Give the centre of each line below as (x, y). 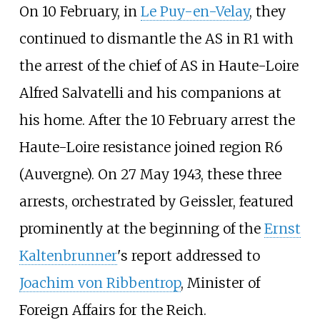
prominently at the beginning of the (141, 229)
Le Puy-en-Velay (195, 12)
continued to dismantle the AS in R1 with (156, 39)
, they (267, 12)
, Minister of (220, 283)
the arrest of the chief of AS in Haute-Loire (159, 66)
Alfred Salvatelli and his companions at (150, 93)
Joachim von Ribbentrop (100, 283)
